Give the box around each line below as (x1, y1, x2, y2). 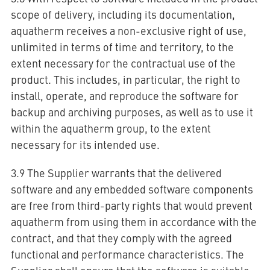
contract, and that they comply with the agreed (10, 230, 232, 245)
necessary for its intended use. (10, 137, 160, 152)
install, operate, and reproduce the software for (10, 88, 239, 103)
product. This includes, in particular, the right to (10, 72, 240, 87)
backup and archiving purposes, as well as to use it (10, 104, 253, 119)
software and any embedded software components (10, 181, 253, 196)
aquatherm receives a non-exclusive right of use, (10, 23, 246, 38)
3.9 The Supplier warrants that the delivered (10, 165, 222, 180)
